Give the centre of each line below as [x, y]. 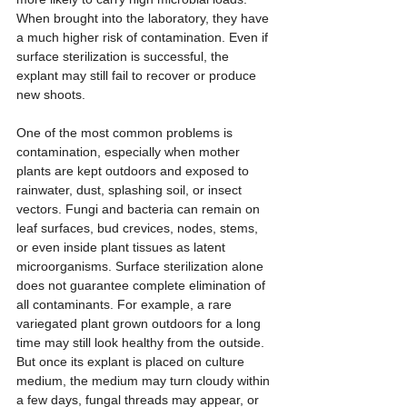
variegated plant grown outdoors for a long [140, 324]
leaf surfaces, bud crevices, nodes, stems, [139, 228]
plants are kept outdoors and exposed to [134, 171]
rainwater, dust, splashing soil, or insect [131, 190]
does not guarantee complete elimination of [143, 286]
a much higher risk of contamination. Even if [144, 38]
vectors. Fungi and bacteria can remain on [140, 209]
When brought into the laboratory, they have [144, 19]
